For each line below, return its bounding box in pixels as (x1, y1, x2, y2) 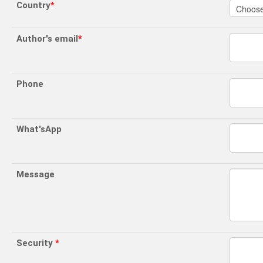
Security (16, 238, 55, 248)
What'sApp (16, 124, 62, 134)
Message (16, 169, 55, 180)
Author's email (16, 33, 78, 44)
